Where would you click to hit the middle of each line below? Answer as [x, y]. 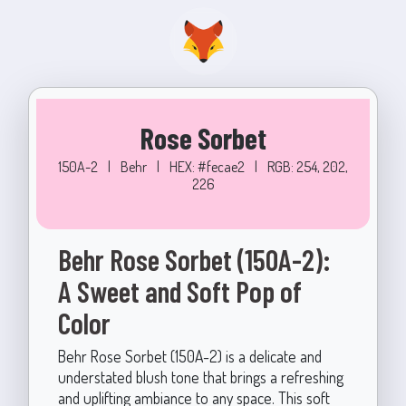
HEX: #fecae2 [208, 167]
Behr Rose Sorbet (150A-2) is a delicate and [189, 356]
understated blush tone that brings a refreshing [200, 377]
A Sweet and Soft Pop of [179, 291]
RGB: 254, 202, [308, 167]
